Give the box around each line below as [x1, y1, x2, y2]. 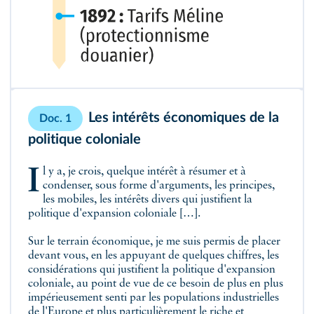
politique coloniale [28, 132, 141, 146]
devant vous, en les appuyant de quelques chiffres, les [28, 250, 279, 261]
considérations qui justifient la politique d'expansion [28, 264, 275, 275]
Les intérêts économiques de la [88, 110, 279, 125]
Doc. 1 [39, 112, 71, 124]
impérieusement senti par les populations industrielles [28, 292, 279, 303]
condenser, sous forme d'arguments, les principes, [42, 179, 275, 191]
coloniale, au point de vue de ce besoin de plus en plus [28, 278, 283, 289]
